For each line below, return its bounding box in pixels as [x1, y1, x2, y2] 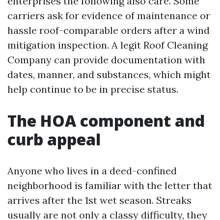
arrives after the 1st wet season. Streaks [7, 194, 192, 206]
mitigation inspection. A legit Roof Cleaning [7, 39, 208, 51]
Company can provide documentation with [7, 54, 205, 66]
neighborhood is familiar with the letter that [7, 179, 212, 192]
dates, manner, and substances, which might [7, 68, 211, 81]
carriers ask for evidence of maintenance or [7, 9, 210, 22]
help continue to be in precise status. [7, 83, 178, 95]
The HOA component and [7, 110, 205, 131]
